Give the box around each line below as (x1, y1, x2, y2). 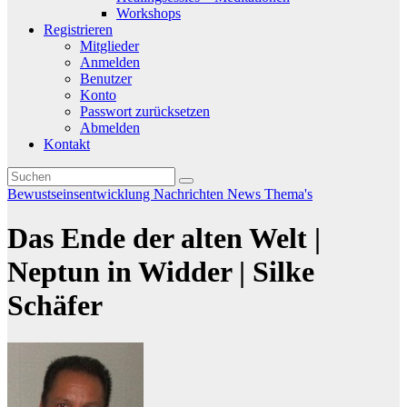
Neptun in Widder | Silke (7, 255, 314, 289)
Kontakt (44, 136, 90, 152)
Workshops (116, 5, 181, 21)
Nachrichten (154, 186, 227, 202)
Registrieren (44, 22, 113, 37)
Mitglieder (80, 38, 139, 54)
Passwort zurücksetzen (80, 104, 210, 119)
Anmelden (80, 55, 140, 70)
